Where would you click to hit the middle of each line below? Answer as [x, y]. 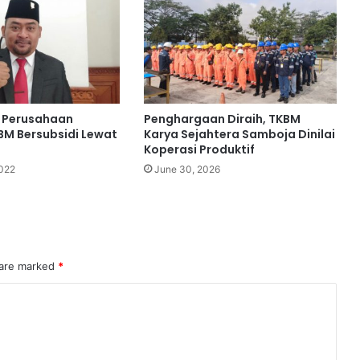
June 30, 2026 [187, 169]
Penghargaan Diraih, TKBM [222, 119]
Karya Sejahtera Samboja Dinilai [239, 134]
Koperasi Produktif [199, 149]
